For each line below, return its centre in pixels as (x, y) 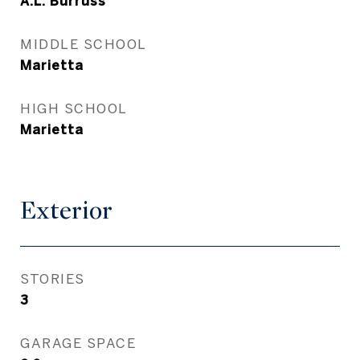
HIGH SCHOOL (74, 108)
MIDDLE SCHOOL (84, 44)
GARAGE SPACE (78, 343)
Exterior (66, 211)
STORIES (53, 278)
